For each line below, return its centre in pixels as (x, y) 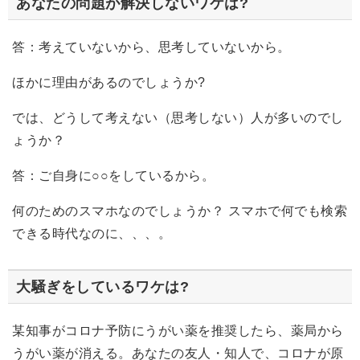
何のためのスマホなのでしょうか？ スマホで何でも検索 (180, 211)
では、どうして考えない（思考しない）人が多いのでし (178, 118)
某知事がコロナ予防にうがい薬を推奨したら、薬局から (178, 331)
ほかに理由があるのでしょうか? (109, 83)
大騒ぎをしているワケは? (102, 287)
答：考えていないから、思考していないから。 (151, 47)
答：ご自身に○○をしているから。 (113, 176)
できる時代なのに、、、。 (92, 234)
